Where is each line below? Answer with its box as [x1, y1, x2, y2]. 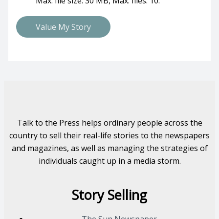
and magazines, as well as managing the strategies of [11, 142, 208, 153]
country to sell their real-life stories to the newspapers [9, 130, 210, 141]
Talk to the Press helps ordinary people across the [17, 117, 202, 128]
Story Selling [72, 186, 147, 204]
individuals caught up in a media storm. [38, 155, 181, 166]
